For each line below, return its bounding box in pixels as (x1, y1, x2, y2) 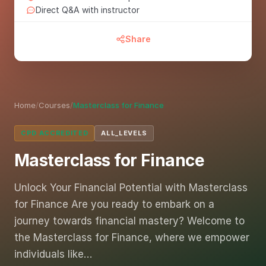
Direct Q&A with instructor (36, 4, 140, 15)
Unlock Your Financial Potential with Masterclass (14, 181, 248, 194)
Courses (39, 100, 70, 110)
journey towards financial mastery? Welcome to (14, 214, 245, 227)
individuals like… (14, 248, 92, 260)
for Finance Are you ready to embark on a (14, 198, 214, 210)
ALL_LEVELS (101, 128, 147, 137)
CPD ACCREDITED (21, 128, 88, 137)
